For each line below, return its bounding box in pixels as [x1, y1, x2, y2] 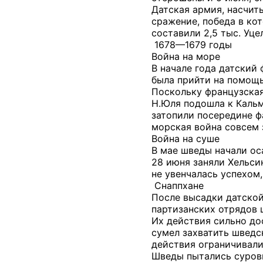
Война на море [151, 50, 220, 62]
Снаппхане [151, 179, 204, 191]
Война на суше [151, 132, 220, 144]
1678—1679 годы [151, 38, 232, 50]
